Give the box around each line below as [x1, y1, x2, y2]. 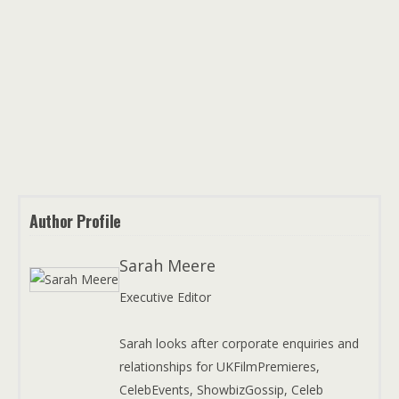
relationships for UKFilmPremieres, [119, 358, 320, 376]
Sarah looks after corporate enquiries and [119, 335, 359, 353]
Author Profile [29, 209, 121, 233]
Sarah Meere [119, 255, 216, 277]
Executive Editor [119, 289, 211, 306]
